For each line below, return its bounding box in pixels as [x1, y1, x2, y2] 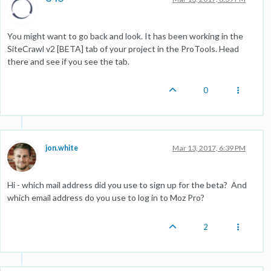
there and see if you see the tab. [7, 56, 129, 67]
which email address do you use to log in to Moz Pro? [7, 192, 204, 203]
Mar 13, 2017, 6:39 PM [172, 143, 246, 152]
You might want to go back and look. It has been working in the [7, 30, 243, 41]
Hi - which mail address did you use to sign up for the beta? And [7, 179, 247, 190]
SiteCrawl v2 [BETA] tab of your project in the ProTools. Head [7, 43, 239, 54]
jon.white [45, 143, 78, 152]
